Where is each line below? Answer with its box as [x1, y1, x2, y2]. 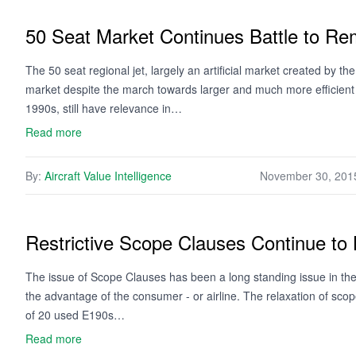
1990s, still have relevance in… [25, 100, 182, 116]
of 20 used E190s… [25, 307, 125, 323]
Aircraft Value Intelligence [44, 168, 172, 184]
